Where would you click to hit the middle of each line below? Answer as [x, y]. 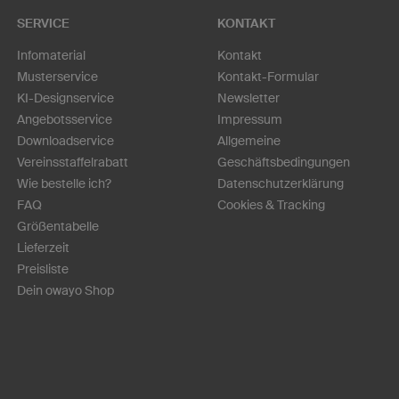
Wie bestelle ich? [64, 183]
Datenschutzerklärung [281, 183]
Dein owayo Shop [65, 290]
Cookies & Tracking [271, 204]
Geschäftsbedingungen [284, 162]
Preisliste [43, 269]
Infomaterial [51, 55]
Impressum [250, 119]
